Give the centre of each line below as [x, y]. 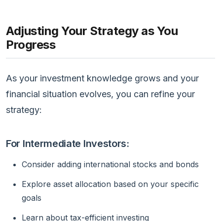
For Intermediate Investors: [68, 143]
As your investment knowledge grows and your [102, 78]
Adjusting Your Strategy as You [92, 31]
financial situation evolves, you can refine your [100, 94]
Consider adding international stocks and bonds [110, 164]
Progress [31, 44]
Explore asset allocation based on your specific [110, 184]
